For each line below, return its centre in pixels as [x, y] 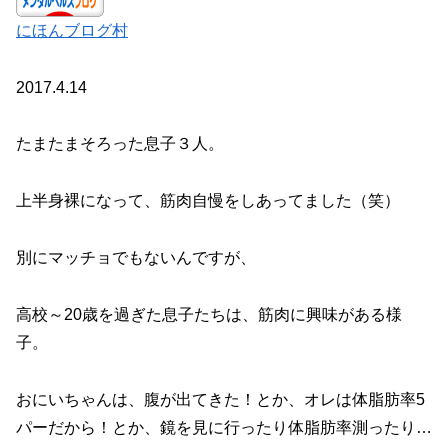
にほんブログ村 [72, 30]
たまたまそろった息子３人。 [120, 144]
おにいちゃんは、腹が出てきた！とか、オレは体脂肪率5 [220, 399]
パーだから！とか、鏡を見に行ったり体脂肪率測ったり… [224, 427]
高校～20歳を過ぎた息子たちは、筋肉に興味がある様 [209, 314]
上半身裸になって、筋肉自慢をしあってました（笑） [208, 201]
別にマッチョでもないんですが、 [136, 257]
